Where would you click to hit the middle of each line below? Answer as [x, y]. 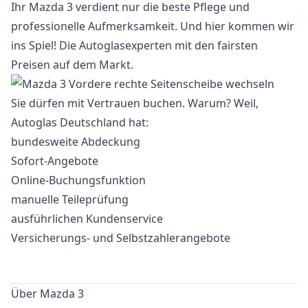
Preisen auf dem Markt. [72, 65]
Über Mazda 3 [47, 294]
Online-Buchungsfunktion [78, 180]
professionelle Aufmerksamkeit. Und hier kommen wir [153, 26]
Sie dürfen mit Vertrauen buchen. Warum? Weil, [135, 103]
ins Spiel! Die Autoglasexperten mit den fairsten [134, 45]
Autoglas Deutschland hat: [80, 122]
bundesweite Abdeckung [76, 142]
